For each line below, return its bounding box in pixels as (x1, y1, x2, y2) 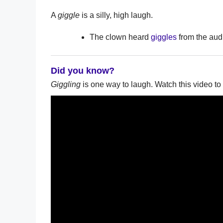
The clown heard (90, 32, 151, 41)
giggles (151, 32, 177, 41)
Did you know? (51, 65, 114, 76)
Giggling (51, 80, 81, 89)
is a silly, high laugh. (80, 10, 153, 19)
